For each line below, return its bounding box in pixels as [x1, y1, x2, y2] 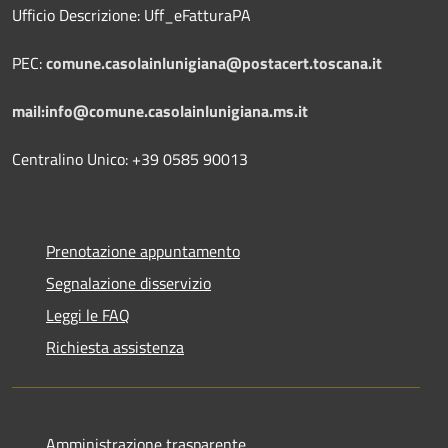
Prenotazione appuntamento [46, 238, 240, 263]
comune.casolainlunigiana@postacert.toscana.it [46, 50, 382, 75]
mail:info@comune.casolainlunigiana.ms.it [12, 98, 308, 123]
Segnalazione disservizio [46, 270, 211, 295]
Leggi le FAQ [46, 302, 130, 327]
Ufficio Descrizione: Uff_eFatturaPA [12, 2, 251, 27]
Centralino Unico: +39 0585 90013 [12, 146, 248, 171]
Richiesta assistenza [46, 334, 184, 359]
